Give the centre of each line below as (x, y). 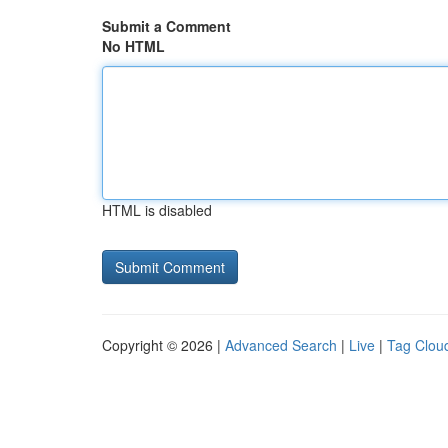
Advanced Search (281, 345)
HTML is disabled (157, 210)
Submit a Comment (166, 26)
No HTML (133, 46)
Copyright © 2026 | (163, 345)
